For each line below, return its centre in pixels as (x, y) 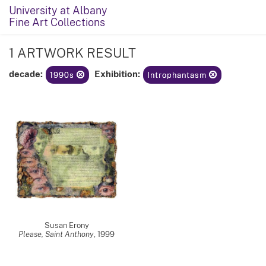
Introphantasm (178, 75)
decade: (26, 73)
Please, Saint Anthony (56, 234)
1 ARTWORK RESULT (74, 53)
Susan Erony (66, 225)
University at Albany (58, 10)
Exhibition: (117, 73)
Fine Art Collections (57, 22)
